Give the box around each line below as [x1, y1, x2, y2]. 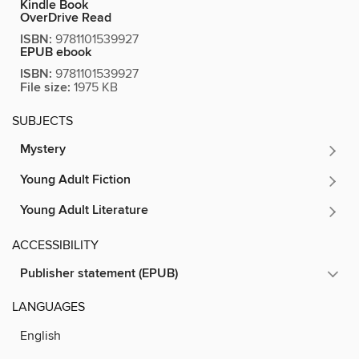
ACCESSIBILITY [12, 236, 99, 253]
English [20, 327, 61, 344]
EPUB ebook [20, 43, 91, 61]
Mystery [20, 140, 66, 158]
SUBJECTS [12, 112, 73, 129]
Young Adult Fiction [20, 171, 131, 188]
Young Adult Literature [20, 201, 148, 219]
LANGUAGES [12, 298, 85, 315]
